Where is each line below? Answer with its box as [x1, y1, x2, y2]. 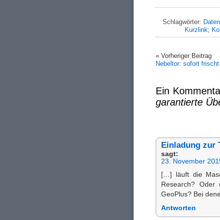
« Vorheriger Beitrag [156, 52, 212, 59]
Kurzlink [184, 26, 208, 33]
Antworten [161, 204, 196, 212]
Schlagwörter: [162, 18, 203, 26]
